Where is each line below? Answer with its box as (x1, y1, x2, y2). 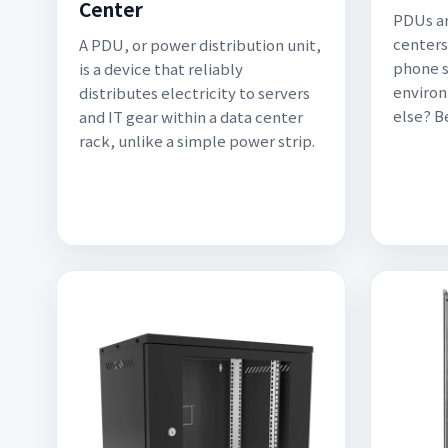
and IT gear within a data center (79, 106, 303, 127)
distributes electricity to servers (79, 82, 310, 103)
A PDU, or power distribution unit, (79, 34, 321, 55)
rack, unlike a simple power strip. (79, 130, 315, 151)
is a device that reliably (79, 58, 243, 79)
